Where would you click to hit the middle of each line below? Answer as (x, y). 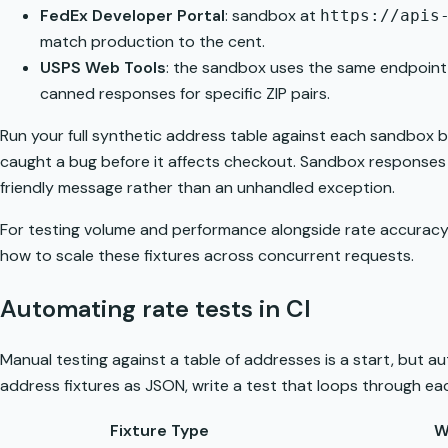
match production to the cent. (152, 41)
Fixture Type (159, 431)
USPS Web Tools (103, 67)
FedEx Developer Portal (132, 15)
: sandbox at (272, 15)
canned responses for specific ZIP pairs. (185, 93)
